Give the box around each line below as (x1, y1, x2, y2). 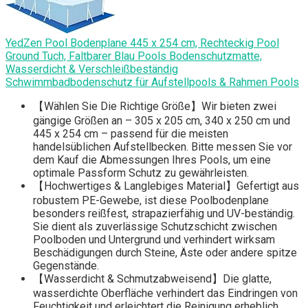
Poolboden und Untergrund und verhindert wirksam (33, 233, 275, 247)
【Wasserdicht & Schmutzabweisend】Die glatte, (33, 272, 272, 286)
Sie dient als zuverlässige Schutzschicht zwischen (33, 220, 277, 234)
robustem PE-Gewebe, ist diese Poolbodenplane (33, 194, 269, 208)
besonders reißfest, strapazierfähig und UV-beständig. (33, 207, 295, 221)
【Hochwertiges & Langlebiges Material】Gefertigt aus (33, 179, 299, 193)
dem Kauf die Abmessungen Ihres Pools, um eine (33, 153, 271, 167)
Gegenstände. (33, 259, 99, 273)
